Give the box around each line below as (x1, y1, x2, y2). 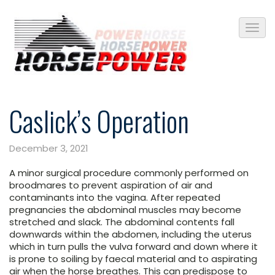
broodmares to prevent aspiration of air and (9, 179, 212, 192)
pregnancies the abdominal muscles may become (9, 203, 241, 217)
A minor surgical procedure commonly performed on (9, 166, 249, 180)
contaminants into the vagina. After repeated (9, 191, 220, 204)
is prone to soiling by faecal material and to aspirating (9, 252, 257, 266)
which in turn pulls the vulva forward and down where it (9, 240, 258, 254)
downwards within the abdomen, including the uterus (9, 228, 252, 241)
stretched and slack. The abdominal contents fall (9, 215, 234, 229)
